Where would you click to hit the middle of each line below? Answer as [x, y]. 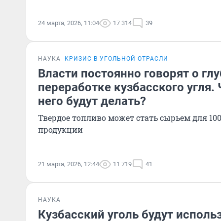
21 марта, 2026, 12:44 [69, 164]
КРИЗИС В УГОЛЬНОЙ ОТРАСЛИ [116, 59]
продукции [60, 129]
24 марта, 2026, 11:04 [69, 23]
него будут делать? [92, 101]
